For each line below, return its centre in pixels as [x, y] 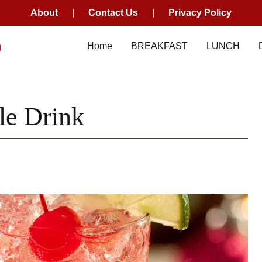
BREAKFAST [159, 46]
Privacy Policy [200, 13]
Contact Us [113, 13]
